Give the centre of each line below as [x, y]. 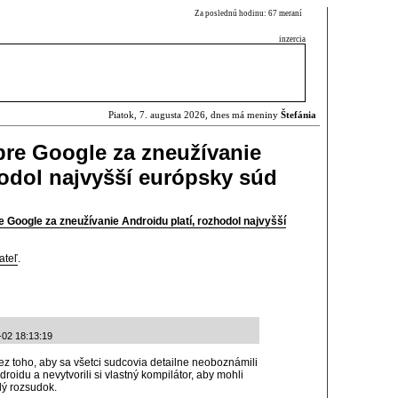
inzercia [292, 39]
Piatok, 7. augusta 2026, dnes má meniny [195, 115]
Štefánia [298, 115]
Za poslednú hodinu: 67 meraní [250, 13]
